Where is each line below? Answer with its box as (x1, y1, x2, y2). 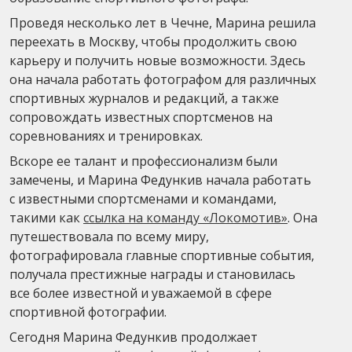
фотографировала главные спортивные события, (9, 246, 314, 264)
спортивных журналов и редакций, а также (9, 89, 279, 107)
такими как (9, 208, 83, 226)
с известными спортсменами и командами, (9, 189, 277, 207)
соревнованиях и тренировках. (9, 126, 203, 145)
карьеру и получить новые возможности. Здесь (9, 51, 306, 69)
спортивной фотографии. (9, 302, 167, 321)
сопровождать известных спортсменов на (9, 108, 273, 126)
